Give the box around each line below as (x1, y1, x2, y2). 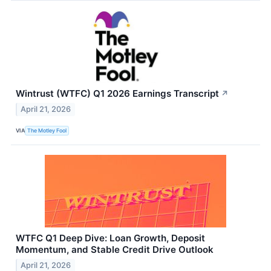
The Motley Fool (27, 126, 67, 134)
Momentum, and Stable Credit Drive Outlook (16, 244, 214, 256)
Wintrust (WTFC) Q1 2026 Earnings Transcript (16, 88, 219, 100)
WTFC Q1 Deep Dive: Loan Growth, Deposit (16, 232, 205, 244)
